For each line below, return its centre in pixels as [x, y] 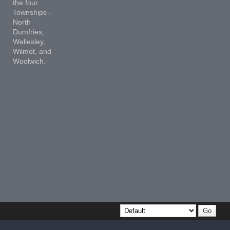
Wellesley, [29, 41]
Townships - [32, 12]
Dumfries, [28, 32]
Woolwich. [29, 61]
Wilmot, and [32, 51]
